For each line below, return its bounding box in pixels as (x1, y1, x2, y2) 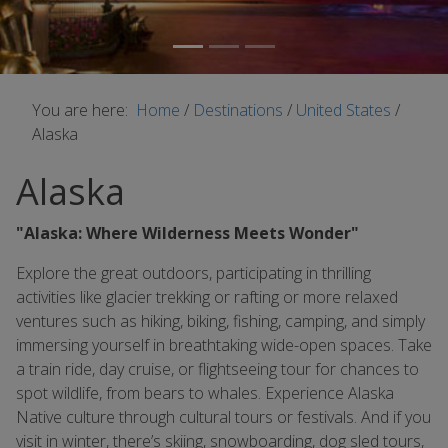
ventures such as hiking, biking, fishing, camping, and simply (16, 310, 425, 332)
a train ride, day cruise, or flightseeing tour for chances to (16, 358, 419, 380)
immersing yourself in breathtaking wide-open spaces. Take (16, 334, 432, 356)
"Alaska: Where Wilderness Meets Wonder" (16, 222, 359, 244)
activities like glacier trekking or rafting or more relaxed (16, 286, 398, 308)
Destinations (193, 99, 287, 121)
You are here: (32, 99, 136, 121)
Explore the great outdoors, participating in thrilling (16, 262, 371, 284)
